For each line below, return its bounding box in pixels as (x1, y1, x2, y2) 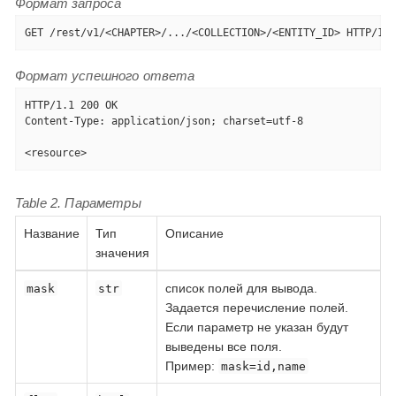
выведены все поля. (164, 339, 282, 354)
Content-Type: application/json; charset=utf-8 (24, 114, 303, 127)
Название (23, 225, 80, 240)
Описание (164, 225, 224, 240)
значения (95, 245, 149, 260)
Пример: (164, 358, 218, 373)
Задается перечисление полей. (164, 300, 348, 315)
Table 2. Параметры (15, 195, 141, 211)
